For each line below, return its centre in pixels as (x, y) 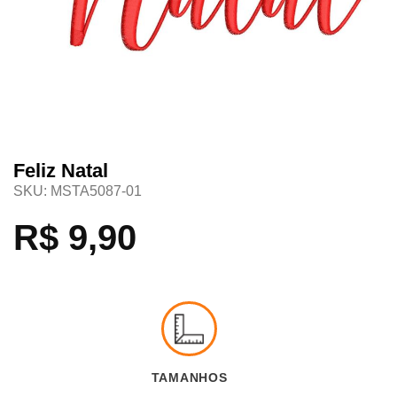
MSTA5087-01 (96, 191)
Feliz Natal (61, 170)
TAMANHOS (182, 348)
